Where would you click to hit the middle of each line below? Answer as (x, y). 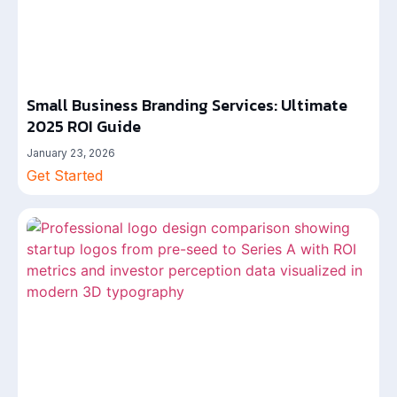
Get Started (65, 175)
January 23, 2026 (71, 153)
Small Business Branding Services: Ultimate (187, 105)
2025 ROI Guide (84, 126)
